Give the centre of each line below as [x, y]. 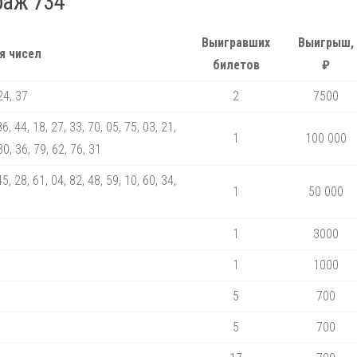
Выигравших [236, 42]
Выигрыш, [326, 42]
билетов [236, 65]
